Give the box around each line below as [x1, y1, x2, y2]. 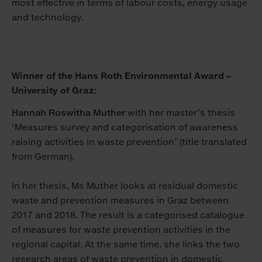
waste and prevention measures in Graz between [12, 195, 229, 206]
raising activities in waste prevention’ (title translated [12, 136, 247, 148]
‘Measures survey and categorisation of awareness [12, 122, 238, 133]
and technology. [12, 12, 84, 23]
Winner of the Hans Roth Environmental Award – [12, 70, 231, 82]
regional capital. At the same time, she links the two [12, 239, 240, 250]
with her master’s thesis [125, 107, 235, 119]
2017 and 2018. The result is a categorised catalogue [12, 209, 244, 221]
